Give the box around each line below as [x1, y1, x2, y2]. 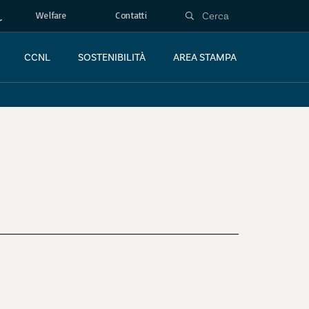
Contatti [114, 10, 148, 21]
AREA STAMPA [173, 51, 237, 63]
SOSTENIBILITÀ [78, 51, 146, 63]
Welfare [35, 10, 68, 21]
